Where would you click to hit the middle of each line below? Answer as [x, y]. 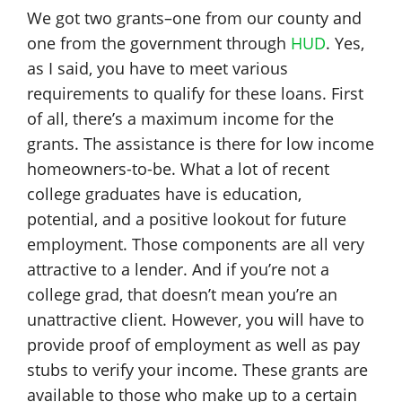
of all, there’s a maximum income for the [180, 118]
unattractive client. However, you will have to [196, 319]
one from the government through [159, 43]
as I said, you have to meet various [157, 68]
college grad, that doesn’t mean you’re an [182, 294]
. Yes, [345, 43]
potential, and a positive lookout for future [187, 219]
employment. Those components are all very [196, 244]
